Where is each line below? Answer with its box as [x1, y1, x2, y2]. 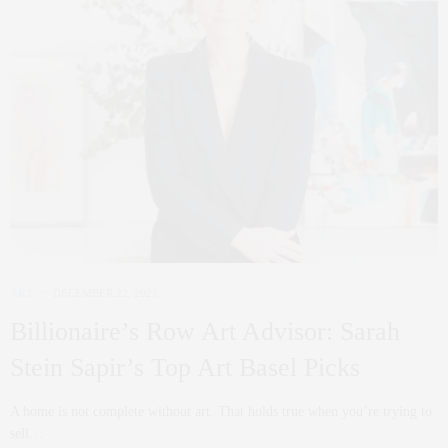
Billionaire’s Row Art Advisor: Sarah [10, 316, 400, 346]
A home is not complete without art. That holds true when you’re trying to [10, 403, 432, 419]
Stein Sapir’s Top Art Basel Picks [10, 352, 360, 382]
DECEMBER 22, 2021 [53, 286, 158, 299]
